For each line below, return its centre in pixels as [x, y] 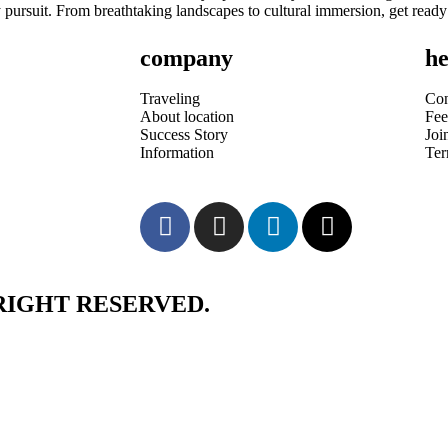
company [186, 57]
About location [187, 116]
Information [177, 152]
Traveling [170, 98]
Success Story [184, 134]
